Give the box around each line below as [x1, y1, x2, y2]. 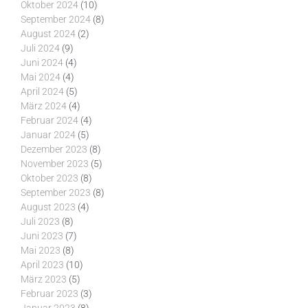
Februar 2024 [21, 115, 78, 127]
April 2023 [21, 259, 64, 272]
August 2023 [21, 201, 76, 214]
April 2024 [21, 86, 64, 98]
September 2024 [21, 14, 91, 26]
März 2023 [21, 274, 67, 286]
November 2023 [21, 158, 89, 170]
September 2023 [21, 187, 91, 199]
